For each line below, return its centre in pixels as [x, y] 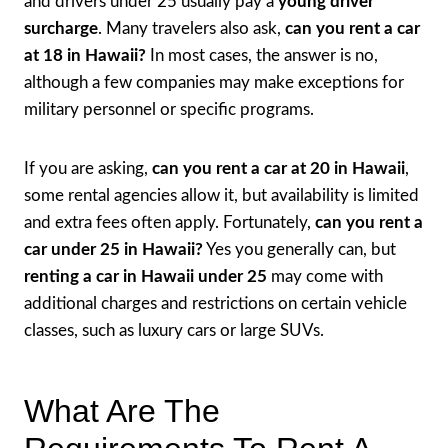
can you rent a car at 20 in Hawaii [278, 168]
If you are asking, [88, 168]
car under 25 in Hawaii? [113, 249]
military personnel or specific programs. [169, 109]
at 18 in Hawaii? [85, 55]
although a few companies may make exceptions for [214, 82]
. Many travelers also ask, [191, 28]
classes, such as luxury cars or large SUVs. [174, 330]
